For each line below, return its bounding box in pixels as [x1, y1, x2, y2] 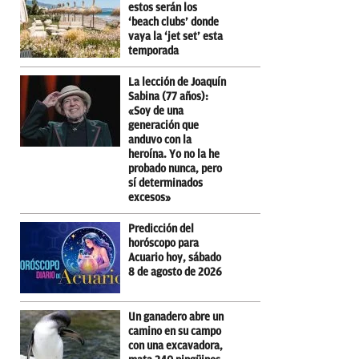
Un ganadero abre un [128, 310, 224, 323]
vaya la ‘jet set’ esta [128, 30, 223, 42]
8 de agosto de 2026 [128, 265, 222, 278]
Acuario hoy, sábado [128, 251, 221, 264]
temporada [128, 44, 179, 57]
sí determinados [128, 176, 203, 189]
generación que [128, 119, 199, 131]
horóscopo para [128, 236, 199, 249]
